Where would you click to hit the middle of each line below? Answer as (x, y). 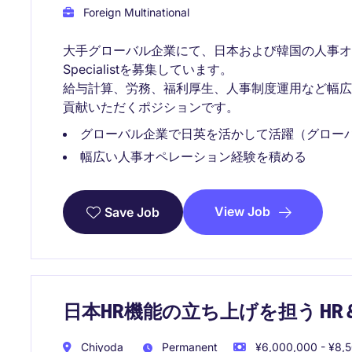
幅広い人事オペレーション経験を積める (193, 157)
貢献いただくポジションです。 (151, 107)
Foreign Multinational (135, 13)
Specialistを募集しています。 (148, 70)
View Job (242, 212)
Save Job (132, 213)
